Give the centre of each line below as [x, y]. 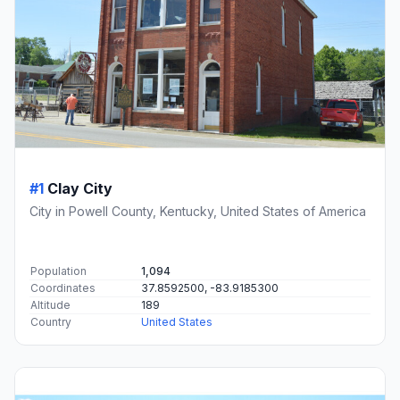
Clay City [80, 188]
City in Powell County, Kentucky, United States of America [198, 211]
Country [51, 321]
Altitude [50, 304]
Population [58, 271]
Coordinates [63, 287]
